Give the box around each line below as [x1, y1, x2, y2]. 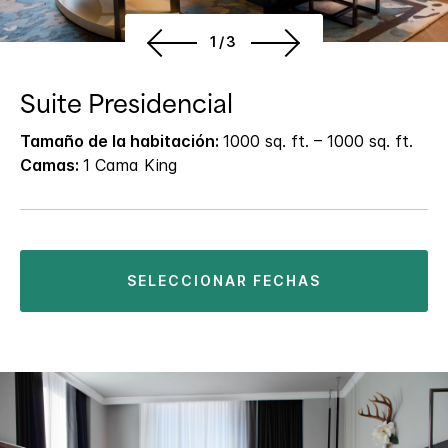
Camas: [20, 155, 83, 176]
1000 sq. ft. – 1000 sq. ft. [223, 131, 413, 152]
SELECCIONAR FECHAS [138, 272, 321, 290]
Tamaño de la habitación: [20, 131, 223, 152]
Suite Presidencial [20, 90, 233, 120]
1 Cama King [83, 155, 177, 176]
